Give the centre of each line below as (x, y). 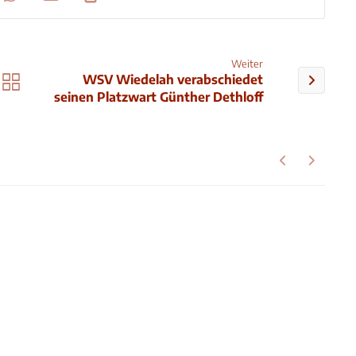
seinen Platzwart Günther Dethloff (159, 97)
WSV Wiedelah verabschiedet (173, 79)
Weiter (248, 63)
